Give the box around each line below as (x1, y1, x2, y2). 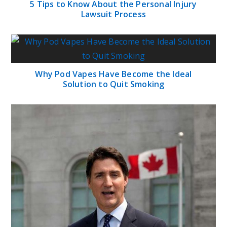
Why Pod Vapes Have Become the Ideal (35, 68, 192, 80)
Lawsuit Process (81, 9, 146, 20)
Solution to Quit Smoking (62, 79, 165, 90)
